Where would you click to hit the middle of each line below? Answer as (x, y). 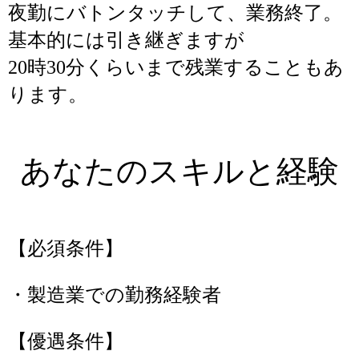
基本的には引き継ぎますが (126, 40)
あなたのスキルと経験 (179, 171)
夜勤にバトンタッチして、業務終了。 (175, 13)
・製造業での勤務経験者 (115, 295)
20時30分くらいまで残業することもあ (176, 67)
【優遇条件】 (66, 341)
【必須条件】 (66, 248)
